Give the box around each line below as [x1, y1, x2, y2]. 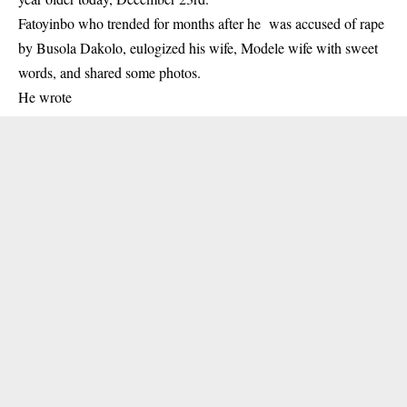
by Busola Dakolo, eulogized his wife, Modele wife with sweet [18, 38, 378, 57]
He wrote [18, 87, 72, 106]
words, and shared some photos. [18, 63, 201, 82]
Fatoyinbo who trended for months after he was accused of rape [18, 14, 384, 33]
